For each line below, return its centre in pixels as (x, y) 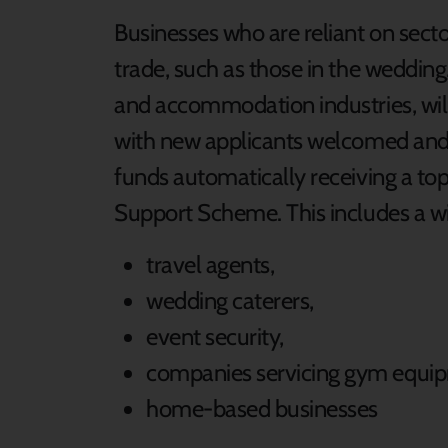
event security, (215, 337)
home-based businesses (262, 409)
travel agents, (210, 265)
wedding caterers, (230, 301)
